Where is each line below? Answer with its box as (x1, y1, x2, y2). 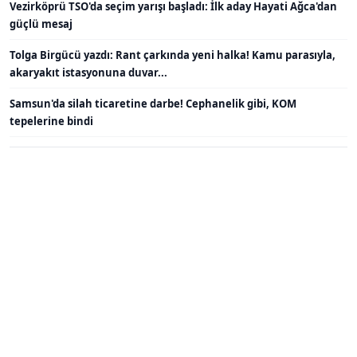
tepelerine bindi (10, 113, 93, 128)
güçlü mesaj (10, 16, 73, 31)
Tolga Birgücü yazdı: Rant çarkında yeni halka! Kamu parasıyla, (10, 47, 335, 62)
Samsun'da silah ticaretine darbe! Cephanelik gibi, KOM (10, 96, 296, 111)
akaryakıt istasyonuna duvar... (10, 65, 167, 80)
